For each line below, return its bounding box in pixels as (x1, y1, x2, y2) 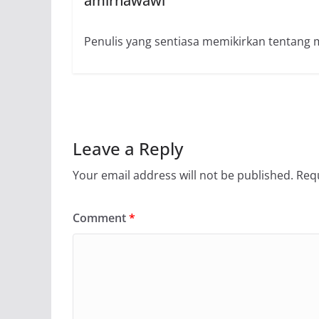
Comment (73, 210, 129, 226)
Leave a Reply (73, 137, 183, 161)
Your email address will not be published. (73, 167, 293, 184)
